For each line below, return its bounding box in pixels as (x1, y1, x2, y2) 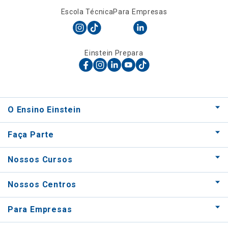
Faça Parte (8, 130, 54, 140)
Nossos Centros (8, 180, 77, 190)
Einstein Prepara (84, 49, 144, 58)
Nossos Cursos (8, 155, 73, 165)
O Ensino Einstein (8, 105, 81, 115)
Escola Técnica (61, 8, 113, 16)
